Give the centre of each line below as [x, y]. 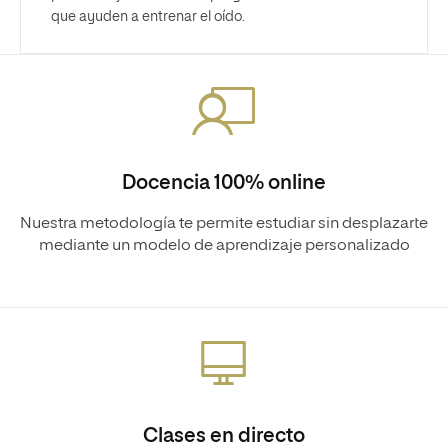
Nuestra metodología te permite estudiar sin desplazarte [224, 223]
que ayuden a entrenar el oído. [148, 16]
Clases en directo [224, 435]
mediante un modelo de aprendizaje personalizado [224, 245]
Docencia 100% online [224, 182]
